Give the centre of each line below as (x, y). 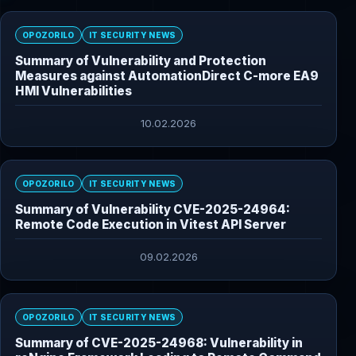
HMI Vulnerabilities (74, 91)
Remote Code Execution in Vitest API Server (151, 225)
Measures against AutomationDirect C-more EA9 (167, 76)
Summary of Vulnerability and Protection (141, 61)
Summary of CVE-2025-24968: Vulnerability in (159, 343)
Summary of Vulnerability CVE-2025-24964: (153, 210)
